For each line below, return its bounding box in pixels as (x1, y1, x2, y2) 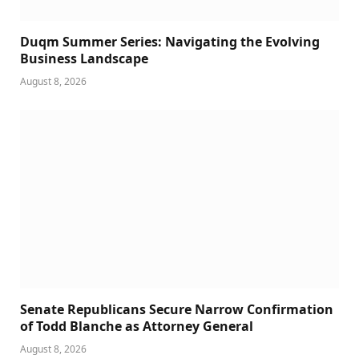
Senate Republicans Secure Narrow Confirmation (20, 301, 333, 319)
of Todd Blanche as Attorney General (20, 317, 253, 336)
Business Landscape (20, 49, 148, 67)
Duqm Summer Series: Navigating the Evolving (20, 32, 320, 50)
